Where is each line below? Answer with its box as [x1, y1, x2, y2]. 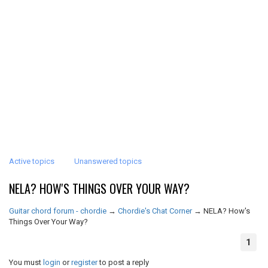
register [71, 258, 98, 267]
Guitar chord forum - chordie [9, 206, 106, 215]
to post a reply [98, 258, 149, 267]
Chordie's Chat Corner [118, 206, 192, 215]
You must [9, 258, 43, 267]
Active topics [9, 157, 54, 166]
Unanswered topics [74, 157, 142, 166]
